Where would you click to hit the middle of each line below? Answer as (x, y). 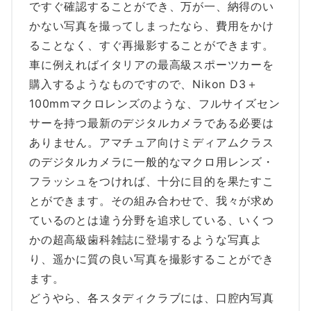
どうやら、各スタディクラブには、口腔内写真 (152, 297)
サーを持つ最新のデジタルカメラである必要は (152, 123)
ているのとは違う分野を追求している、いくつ (152, 220)
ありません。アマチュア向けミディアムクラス (152, 142)
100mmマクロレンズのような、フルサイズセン (155, 103)
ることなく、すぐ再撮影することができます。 (152, 45)
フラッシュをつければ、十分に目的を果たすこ (152, 181)
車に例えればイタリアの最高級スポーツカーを (152, 64)
